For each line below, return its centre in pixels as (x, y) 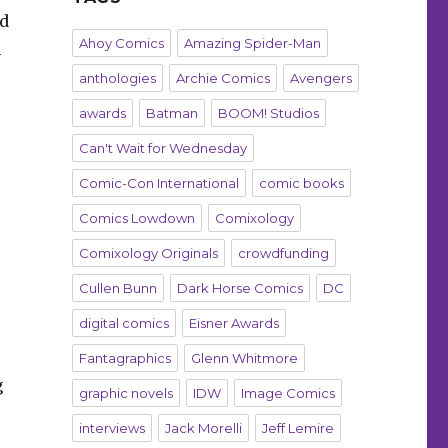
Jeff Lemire (297, 428)
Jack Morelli (203, 428)
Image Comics (287, 393)
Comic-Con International (158, 183)
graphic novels (125, 393)
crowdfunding (283, 253)
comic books (301, 183)
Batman (171, 113)
